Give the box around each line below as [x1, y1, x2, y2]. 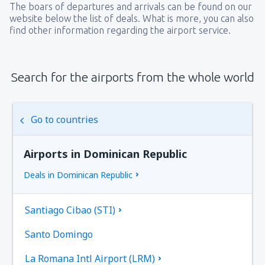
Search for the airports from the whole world [11, 69, 254, 84]
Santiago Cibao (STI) [25, 203, 116, 216]
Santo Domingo [25, 227, 93, 241]
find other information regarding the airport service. [9, 24, 231, 35]
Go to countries [31, 112, 99, 126]
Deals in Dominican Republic [24, 169, 133, 180]
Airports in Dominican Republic [24, 146, 188, 161]
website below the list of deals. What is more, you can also [9, 12, 254, 24]
